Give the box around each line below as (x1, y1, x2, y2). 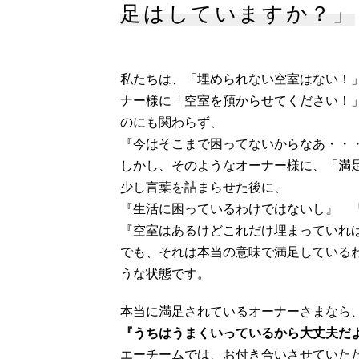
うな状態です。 (120, 267, 211, 281)
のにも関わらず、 (120, 115, 224, 130)
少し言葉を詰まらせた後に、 (120, 180, 288, 195)
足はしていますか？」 (120, 2, 356, 26)
